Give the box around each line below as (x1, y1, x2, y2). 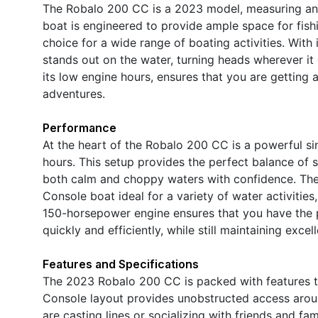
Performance (43, 120, 116, 135)
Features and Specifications (43, 256, 199, 271)
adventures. (43, 86, 105, 101)
